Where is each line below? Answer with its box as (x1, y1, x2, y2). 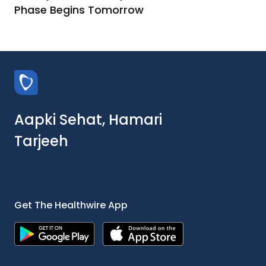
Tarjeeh (14, 131, 68, 151)
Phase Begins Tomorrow (14, 2, 144, 17)
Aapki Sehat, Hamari (14, 109, 162, 129)
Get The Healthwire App (14, 198, 128, 212)
